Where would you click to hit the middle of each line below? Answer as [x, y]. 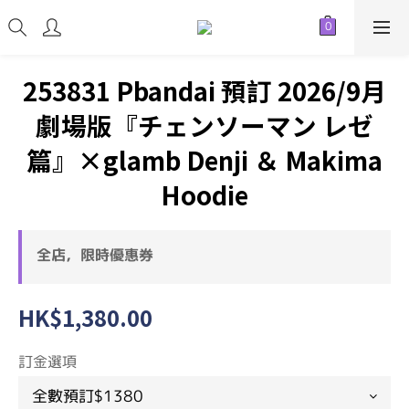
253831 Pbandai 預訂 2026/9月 [204, 90]
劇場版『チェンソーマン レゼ [204, 125]
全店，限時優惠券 [95, 255]
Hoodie [204, 194]
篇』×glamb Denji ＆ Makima [204, 160]
